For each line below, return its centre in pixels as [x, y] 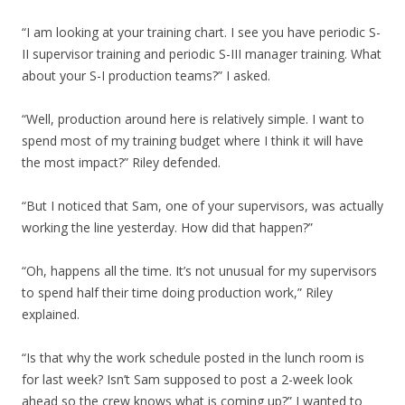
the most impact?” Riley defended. [121, 162]
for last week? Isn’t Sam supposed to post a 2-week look [187, 379]
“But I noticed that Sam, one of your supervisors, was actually [202, 206]
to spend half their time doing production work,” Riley [177, 292]
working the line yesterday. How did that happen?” [167, 227]
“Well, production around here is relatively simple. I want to [193, 119]
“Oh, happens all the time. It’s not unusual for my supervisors [199, 271]
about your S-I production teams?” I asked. [146, 75]
